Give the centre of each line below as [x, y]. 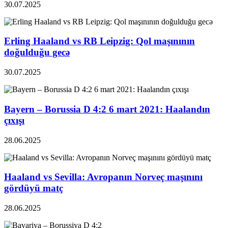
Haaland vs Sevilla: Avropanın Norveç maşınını [103, 177]
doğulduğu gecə [37, 52]
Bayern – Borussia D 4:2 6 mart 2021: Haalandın [107, 109]
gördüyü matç [34, 188]
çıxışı [14, 120]
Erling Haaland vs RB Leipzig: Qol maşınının [99, 41]
